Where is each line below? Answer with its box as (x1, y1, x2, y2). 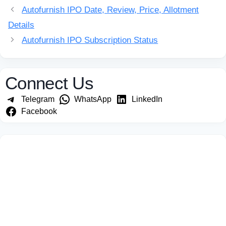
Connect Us (5, 73, 93, 93)
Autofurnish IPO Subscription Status (22, 35, 158, 45)
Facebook (21, 107, 57, 116)
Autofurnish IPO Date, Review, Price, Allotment (22, 5, 199, 15)
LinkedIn (131, 95, 162, 103)
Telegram (21, 95, 54, 103)
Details (8, 20, 34, 30)
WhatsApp (74, 95, 112, 103)
